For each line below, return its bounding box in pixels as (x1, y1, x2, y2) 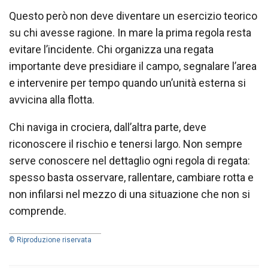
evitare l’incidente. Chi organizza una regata (9, 42, 214, 56)
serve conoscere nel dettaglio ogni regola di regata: (9, 154, 250, 167)
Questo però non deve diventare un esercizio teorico (9, 9, 257, 22)
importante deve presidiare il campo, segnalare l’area (9, 59, 257, 72)
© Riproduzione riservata (9, 235, 92, 244)
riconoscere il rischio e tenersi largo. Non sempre (9, 137, 242, 150)
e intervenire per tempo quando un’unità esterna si (9, 76, 246, 89)
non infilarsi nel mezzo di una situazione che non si (9, 187, 250, 200)
